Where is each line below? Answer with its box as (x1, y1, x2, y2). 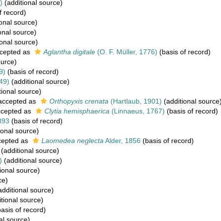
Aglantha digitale (43, 48, 95, 56)
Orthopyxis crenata (49, 97, 109, 105)
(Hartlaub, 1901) (109, 97, 162, 105)
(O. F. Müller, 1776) (95, 48, 157, 56)
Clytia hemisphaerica (44, 107, 110, 115)
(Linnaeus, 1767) (110, 107, 165, 115)
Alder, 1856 (104, 137, 141, 145)
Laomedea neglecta (41, 137, 104, 145)
